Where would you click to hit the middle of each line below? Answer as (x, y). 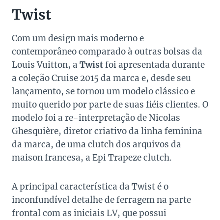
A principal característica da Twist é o (90, 187)
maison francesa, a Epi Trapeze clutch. (92, 158)
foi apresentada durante (154, 65)
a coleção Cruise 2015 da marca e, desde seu (101, 78)
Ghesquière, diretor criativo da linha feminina (107, 131)
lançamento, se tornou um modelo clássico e (103, 92)
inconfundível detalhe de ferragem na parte (101, 200)
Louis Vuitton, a (46, 65)
